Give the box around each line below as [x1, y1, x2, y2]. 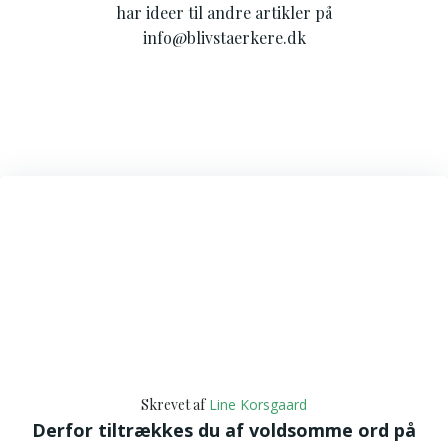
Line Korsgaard [209, 395, 307, 414]
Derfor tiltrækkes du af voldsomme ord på [32, 418, 416, 442]
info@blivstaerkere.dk [142, 27, 306, 48]
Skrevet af [141, 395, 205, 414]
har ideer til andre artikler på [116, 2, 332, 23]
